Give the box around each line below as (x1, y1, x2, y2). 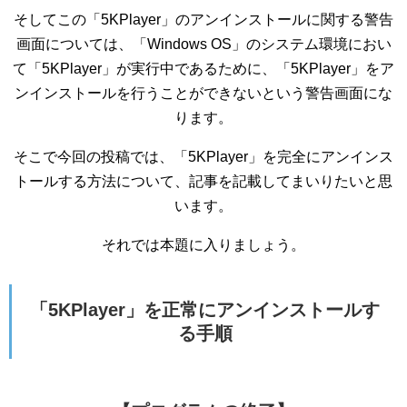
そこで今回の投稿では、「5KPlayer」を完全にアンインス (14, 148, 393, 164)
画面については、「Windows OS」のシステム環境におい (15, 35, 392, 52)
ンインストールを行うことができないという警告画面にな (15, 84, 392, 101)
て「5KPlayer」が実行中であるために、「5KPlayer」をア (13, 60, 394, 76)
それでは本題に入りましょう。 (102, 236, 305, 253)
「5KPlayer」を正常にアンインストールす (30, 299, 380, 320)
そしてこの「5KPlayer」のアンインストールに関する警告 (14, 11, 393, 27)
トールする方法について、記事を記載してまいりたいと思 (15, 173, 392, 189)
